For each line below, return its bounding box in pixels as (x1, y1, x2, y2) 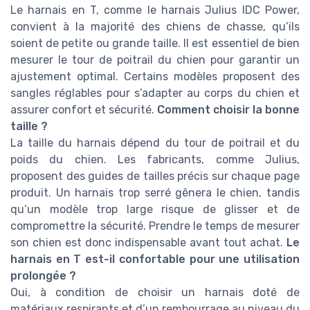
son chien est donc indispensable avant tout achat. (10, 235, 286, 249)
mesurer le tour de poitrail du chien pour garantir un (10, 53, 300, 66)
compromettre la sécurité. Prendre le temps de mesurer (10, 219, 300, 232)
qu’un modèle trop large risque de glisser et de (10, 202, 300, 216)
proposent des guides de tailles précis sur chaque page (10, 169, 300, 183)
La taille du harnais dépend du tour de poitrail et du (10, 136, 300, 149)
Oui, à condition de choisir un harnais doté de (10, 285, 300, 299)
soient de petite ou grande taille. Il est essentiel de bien (10, 36, 300, 50)
